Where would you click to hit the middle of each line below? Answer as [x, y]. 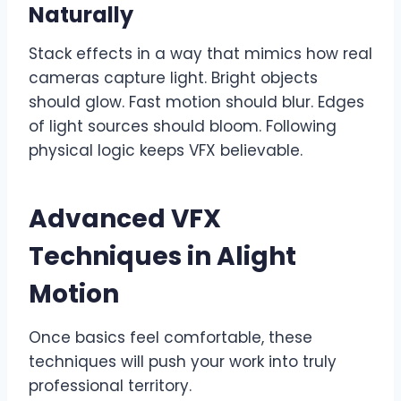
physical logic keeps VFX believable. [166, 150]
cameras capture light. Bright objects [173, 77]
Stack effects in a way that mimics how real [200, 53]
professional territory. [110, 385]
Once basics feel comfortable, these [171, 337]
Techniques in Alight [162, 256]
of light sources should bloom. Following [183, 126]
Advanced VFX [125, 218]
